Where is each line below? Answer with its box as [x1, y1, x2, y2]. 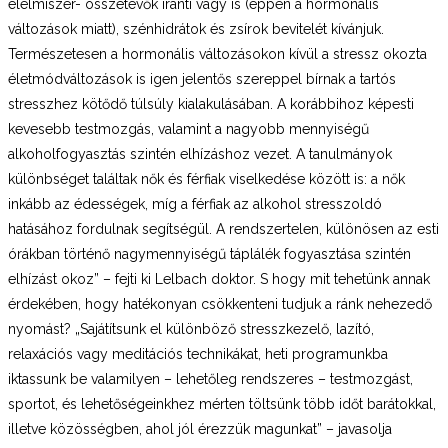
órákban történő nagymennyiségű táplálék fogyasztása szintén [8, 245, 411, 262]
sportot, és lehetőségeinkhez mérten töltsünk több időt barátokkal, [8, 395, 436, 412]
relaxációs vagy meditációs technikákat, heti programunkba [8, 345, 388, 362]
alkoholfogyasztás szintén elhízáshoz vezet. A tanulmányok [8, 145, 392, 162]
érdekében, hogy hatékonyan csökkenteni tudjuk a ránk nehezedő [8, 295, 432, 312]
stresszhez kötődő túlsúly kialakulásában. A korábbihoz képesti [8, 95, 414, 112]
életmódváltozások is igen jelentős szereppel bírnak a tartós [8, 70, 396, 87]
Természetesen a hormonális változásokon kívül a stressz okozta [8, 45, 427, 62]
